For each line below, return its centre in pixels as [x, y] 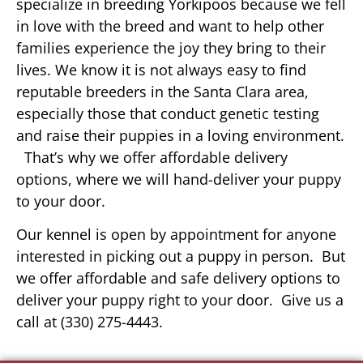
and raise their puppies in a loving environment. [180, 135]
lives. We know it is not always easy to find [161, 69]
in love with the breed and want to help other [170, 26]
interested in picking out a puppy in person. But [181, 256]
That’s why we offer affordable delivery [152, 157]
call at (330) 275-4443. [90, 322]
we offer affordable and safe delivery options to [178, 278]
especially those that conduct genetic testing [168, 113]
